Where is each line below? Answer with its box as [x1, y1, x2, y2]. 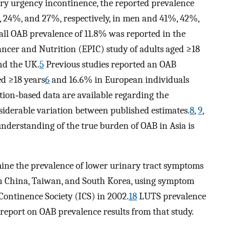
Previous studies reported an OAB [44, 58, 176, 70]
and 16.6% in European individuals [50, 74, 189, 85]
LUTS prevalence [137, 191, 206, 202]
